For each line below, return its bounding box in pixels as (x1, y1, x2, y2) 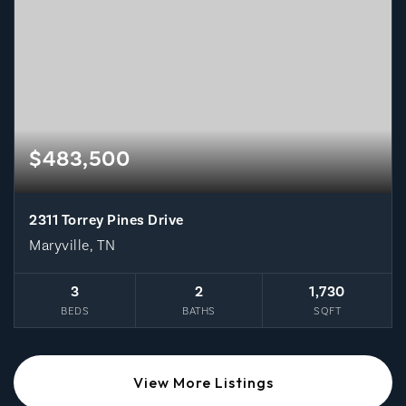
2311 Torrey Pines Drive (29, 211, 184, 229)
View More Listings (132, 373, 274, 392)
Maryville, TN (29, 237, 116, 255)
